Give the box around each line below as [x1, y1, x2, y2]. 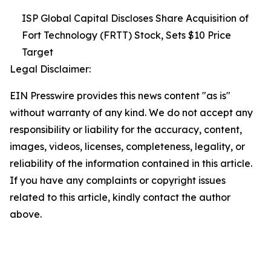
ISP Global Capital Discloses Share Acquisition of [22, 12, 249, 25]
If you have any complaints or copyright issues [10, 174, 226, 187]
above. [10, 208, 42, 221]
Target [22, 46, 53, 59]
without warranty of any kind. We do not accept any [10, 106, 253, 119]
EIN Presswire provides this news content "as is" [10, 90, 230, 102]
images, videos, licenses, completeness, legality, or [10, 140, 245, 153]
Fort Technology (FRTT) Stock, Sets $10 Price [22, 29, 231, 42]
